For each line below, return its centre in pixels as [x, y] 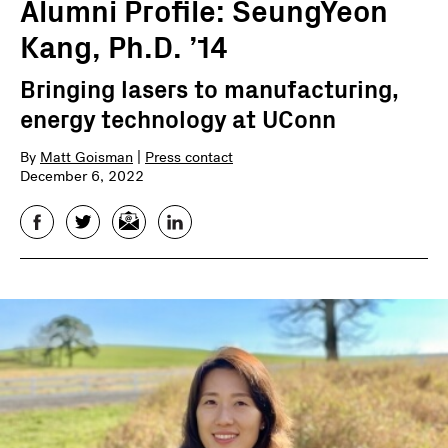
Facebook [59, 220]
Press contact [189, 156]
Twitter [95, 220]
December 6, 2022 [82, 175]
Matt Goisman [86, 156]
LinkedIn [192, 220]
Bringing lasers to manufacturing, [209, 87]
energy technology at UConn [178, 117]
